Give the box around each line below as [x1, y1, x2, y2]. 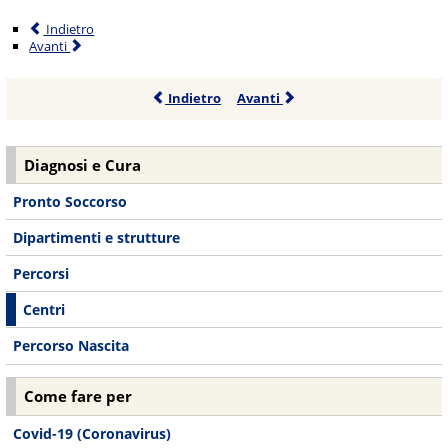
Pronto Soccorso [13, 192, 128, 212]
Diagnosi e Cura [24, 154, 142, 176]
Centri [23, 300, 66, 320]
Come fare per [24, 385, 133, 407]
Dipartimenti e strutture [13, 228, 181, 248]
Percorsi [13, 264, 70, 284]
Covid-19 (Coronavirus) [13, 423, 172, 443]
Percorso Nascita [13, 336, 130, 356]
